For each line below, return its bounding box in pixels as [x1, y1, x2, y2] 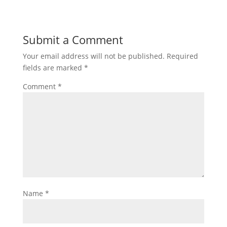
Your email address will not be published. [22, 51, 165, 61]
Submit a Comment [22, 32, 123, 47]
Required [166, 51, 198, 61]
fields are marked [22, 63, 84, 72]
